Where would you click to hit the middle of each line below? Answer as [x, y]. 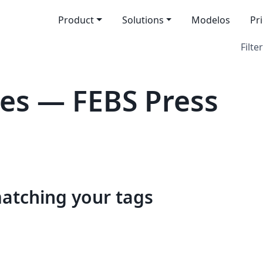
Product [76, 20]
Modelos [211, 20]
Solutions [143, 20]
